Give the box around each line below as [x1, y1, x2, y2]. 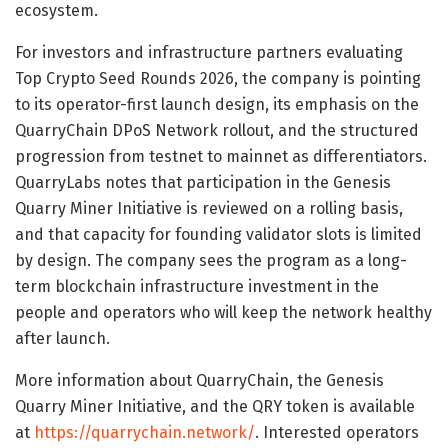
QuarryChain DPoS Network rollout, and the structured [15, 121, 419, 141]
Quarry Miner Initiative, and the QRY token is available [15, 397, 415, 417]
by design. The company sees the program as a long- [15, 251, 407, 271]
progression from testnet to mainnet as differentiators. [15, 147, 427, 167]
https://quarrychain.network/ [34, 423, 255, 443]
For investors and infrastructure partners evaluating [15, 43, 403, 63]
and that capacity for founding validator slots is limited [15, 225, 422, 245]
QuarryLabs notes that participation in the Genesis [15, 173, 391, 193]
